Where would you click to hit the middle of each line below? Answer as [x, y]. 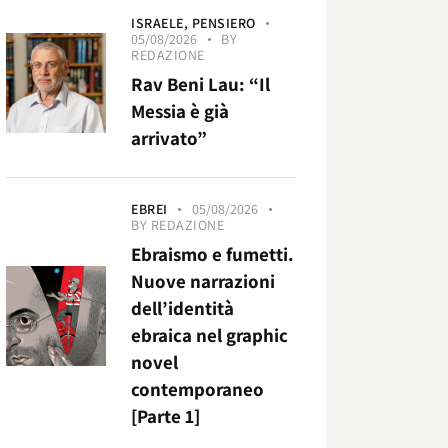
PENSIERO [223, 22]
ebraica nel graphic [210, 335]
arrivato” [169, 137]
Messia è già [180, 110]
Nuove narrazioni [203, 281]
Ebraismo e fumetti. [213, 254]
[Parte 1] [166, 416]
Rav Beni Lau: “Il [201, 83]
